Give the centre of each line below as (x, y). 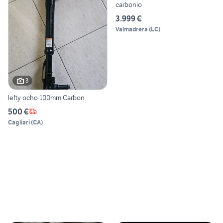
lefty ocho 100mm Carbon (46, 97)
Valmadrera (132, 29)
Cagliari (19, 122)
